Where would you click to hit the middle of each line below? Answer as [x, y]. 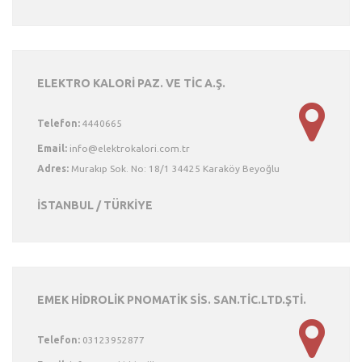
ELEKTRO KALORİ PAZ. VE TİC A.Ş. [131, 83]
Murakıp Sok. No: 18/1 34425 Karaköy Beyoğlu [174, 168]
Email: [52, 148]
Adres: [53, 168]
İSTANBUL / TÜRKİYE [95, 205]
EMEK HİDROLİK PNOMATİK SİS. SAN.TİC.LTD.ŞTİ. [172, 300]
